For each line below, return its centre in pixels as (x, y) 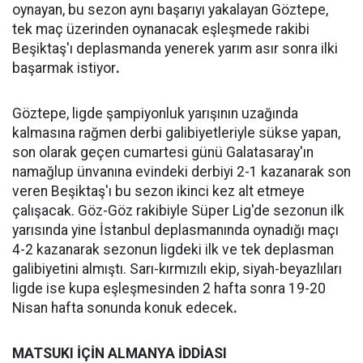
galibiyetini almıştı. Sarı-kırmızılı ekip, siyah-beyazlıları (177, 269)
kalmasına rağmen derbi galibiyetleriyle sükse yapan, (176, 133)
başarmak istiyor (64, 68)
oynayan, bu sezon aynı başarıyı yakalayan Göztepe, (170, 10)
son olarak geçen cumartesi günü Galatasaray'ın (163, 152)
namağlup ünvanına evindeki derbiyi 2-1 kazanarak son (181, 172)
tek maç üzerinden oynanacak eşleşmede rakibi (161, 29)
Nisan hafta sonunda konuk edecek (123, 308)
